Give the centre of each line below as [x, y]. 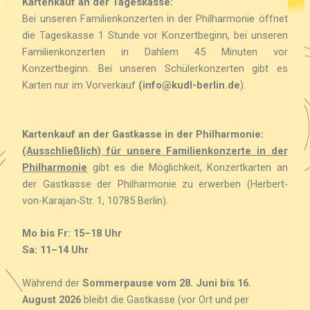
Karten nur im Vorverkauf [81, 85]
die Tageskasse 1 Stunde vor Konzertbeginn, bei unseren [155, 35]
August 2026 [52, 299]
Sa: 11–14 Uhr [56, 250]
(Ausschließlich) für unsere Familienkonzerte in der [155, 151]
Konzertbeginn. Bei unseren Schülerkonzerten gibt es [155, 68]
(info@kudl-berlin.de [190, 85]
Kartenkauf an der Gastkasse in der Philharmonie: [143, 134]
